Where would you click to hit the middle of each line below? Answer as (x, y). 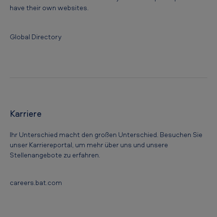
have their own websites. (49, 7)
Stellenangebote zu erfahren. (55, 155)
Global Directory (36, 36)
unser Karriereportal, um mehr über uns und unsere (89, 144)
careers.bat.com (36, 182)
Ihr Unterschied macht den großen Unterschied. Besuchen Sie (106, 134)
